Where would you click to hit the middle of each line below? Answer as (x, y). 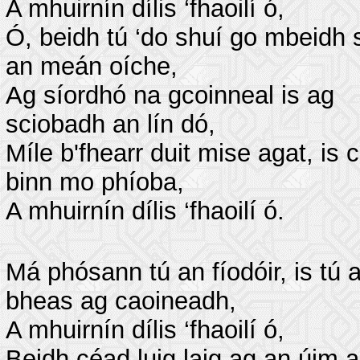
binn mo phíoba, (95, 182)
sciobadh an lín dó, (110, 124)
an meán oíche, (92, 66)
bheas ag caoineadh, (121, 301)
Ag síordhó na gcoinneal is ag (170, 95)
